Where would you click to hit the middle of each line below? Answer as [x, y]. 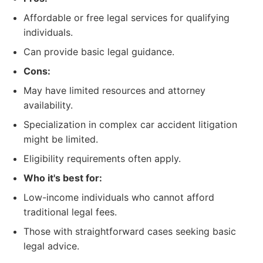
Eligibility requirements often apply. [102, 159]
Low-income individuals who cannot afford [119, 197]
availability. [48, 105]
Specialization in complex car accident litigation [130, 124]
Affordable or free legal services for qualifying [127, 18]
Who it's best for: [63, 178]
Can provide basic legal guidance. [99, 52]
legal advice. [51, 246]
